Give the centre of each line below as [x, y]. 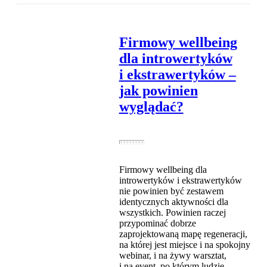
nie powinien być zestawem [171, 191]
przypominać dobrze [157, 223]
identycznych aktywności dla [173, 202]
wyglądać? [151, 107]
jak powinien [158, 91]
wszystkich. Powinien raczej [172, 213]
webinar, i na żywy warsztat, [173, 256]
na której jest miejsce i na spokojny [184, 245]
